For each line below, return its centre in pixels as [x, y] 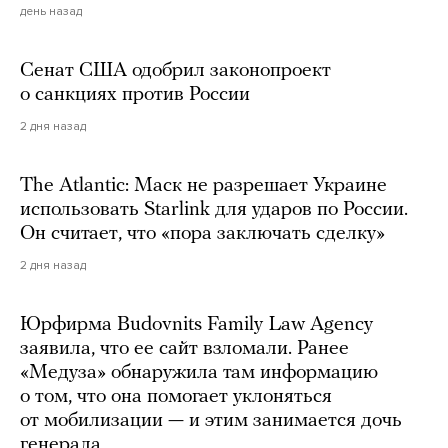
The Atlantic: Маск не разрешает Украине [203, 186]
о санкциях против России [135, 95]
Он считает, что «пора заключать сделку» [202, 234]
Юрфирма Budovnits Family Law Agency [196, 325]
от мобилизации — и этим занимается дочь [211, 421]
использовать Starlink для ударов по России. [214, 210]
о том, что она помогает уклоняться [176, 397]
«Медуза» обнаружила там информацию [199, 373]
